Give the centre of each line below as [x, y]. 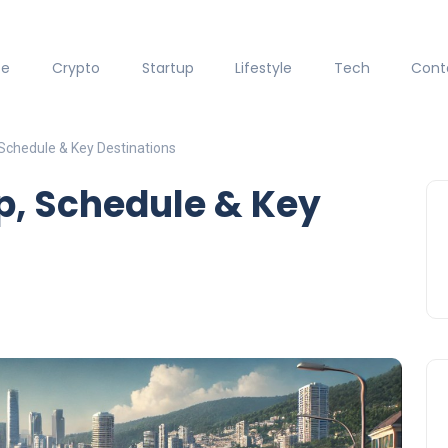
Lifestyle [264, 68]
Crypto [75, 68]
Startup [167, 68]
